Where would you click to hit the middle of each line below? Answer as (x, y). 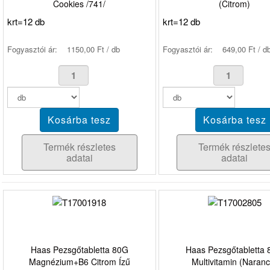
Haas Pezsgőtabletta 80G (79, 249)
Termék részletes (79, 147)
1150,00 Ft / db (93, 49)
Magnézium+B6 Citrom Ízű (79, 261)
